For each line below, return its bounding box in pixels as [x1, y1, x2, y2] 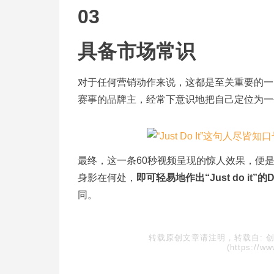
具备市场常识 [78, 40, 195, 62]
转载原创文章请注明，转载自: [148, 233, 266, 242]
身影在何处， [78, 172, 136, 183]
